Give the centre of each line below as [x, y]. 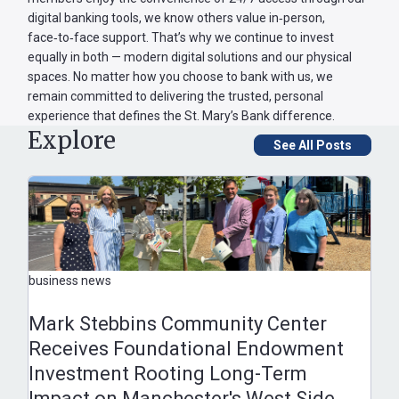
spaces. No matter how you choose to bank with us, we [180, 77]
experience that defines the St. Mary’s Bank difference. [183, 116]
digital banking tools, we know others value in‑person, [176, 18]
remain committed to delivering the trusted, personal [175, 97]
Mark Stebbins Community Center [178, 324]
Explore [72, 141]
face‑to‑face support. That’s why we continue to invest [181, 38]
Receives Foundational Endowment [186, 349]
